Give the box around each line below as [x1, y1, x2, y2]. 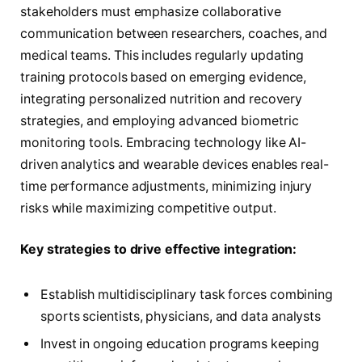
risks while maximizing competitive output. [20, 200, 276, 216]
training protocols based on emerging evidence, [20, 69, 307, 85]
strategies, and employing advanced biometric [20, 112, 299, 128]
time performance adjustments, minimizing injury [20, 178, 313, 194]
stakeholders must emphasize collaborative [20, 3, 281, 19]
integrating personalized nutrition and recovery [20, 90, 303, 107]
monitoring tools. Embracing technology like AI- [20, 134, 307, 150]
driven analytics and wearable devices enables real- [20, 156, 329, 172]
